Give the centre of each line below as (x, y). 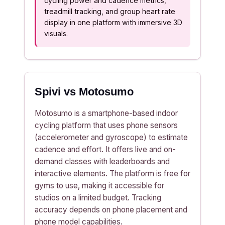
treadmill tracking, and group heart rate (110, 11)
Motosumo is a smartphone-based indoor (106, 113)
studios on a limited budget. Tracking (98, 198)
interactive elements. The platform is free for (113, 174)
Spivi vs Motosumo (84, 92)
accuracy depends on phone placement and (111, 210)
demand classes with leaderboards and (102, 161)
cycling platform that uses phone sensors (106, 125)
